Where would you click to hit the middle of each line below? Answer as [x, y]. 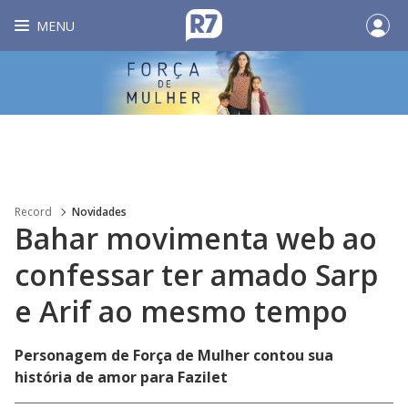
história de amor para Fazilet [121, 377]
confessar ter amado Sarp [196, 275]
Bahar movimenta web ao [196, 238]
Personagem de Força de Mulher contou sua [174, 355]
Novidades [99, 212]
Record [33, 212]
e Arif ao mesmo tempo [181, 311]
